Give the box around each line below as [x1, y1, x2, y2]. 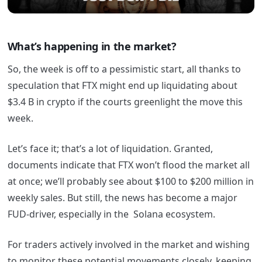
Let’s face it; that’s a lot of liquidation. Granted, [7, 142, 213, 156]
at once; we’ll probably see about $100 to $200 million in [7, 175, 254, 188]
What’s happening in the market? [7, 39, 177, 53]
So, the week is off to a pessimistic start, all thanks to [7, 63, 241, 76]
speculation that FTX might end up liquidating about [7, 79, 237, 92]
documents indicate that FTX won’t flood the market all [7, 158, 250, 172]
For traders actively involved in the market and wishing [7, 238, 250, 251]
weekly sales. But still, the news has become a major [7, 191, 237, 205]
